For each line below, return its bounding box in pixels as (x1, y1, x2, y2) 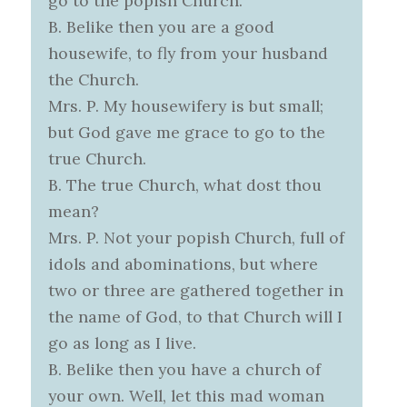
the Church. (48, 69, 140, 91)
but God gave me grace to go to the (48, 122, 326, 144)
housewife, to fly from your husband (48, 43, 329, 65)
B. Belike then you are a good (48, 16, 275, 38)
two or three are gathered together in (48, 280, 344, 302)
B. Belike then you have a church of (48, 359, 322, 381)
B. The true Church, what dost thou (48, 174, 323, 196)
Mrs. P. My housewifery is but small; (48, 95, 324, 117)
